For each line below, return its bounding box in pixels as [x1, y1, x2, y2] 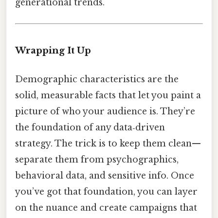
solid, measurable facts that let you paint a [15, 90, 201, 101]
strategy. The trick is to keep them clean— [15, 138, 201, 149]
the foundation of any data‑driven [15, 122, 165, 133]
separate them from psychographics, [15, 154, 179, 165]
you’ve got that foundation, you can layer [15, 186, 198, 198]
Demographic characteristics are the [15, 74, 179, 85]
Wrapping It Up [15, 45, 91, 56]
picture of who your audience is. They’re [15, 106, 195, 117]
